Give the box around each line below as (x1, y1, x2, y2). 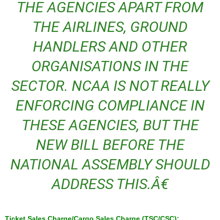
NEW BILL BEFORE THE (35, 136, 185, 153)
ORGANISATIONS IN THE (31, 57, 189, 75)
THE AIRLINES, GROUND (32, 18, 188, 35)
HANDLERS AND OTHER (33, 38, 187, 55)
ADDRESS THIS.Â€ (52, 175, 168, 192)
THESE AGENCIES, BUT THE (21, 116, 199, 134)
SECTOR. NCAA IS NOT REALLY (11, 77, 209, 94)
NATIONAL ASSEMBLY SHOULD (10, 156, 210, 173)
